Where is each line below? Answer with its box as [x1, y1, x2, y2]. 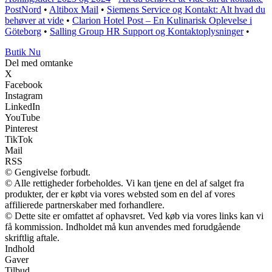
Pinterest [5, 123, 38, 134]
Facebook [5, 80, 42, 90]
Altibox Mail [49, 4, 98, 15]
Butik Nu [5, 47, 41, 58]
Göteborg [5, 26, 41, 37]
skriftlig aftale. [5, 233, 59, 243]
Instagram [5, 90, 42, 101]
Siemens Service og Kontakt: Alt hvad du [107, 4, 265, 15]
